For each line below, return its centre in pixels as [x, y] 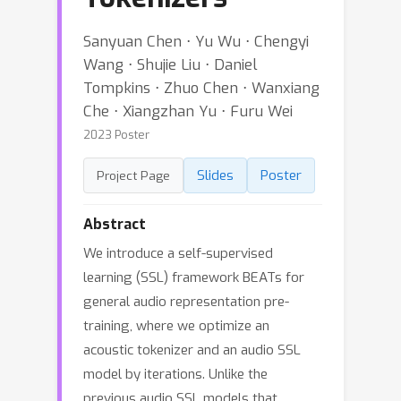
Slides [215, 175]
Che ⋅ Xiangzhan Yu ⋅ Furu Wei [188, 111]
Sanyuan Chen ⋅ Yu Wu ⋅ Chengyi [196, 41]
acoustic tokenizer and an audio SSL [192, 350]
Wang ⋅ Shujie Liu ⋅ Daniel [171, 64]
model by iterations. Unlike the [175, 374]
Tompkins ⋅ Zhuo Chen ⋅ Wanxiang [201, 88]
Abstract [115, 224]
